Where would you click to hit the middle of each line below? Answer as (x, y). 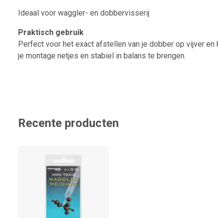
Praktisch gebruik (51, 33)
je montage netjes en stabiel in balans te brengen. (102, 56)
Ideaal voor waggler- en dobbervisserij (84, 13)
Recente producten (68, 123)
